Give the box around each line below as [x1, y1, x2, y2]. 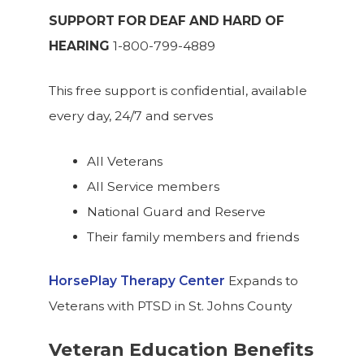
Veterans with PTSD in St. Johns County [49, 298, 292, 314]
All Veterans [86, 154, 162, 170]
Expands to [225, 273, 298, 289]
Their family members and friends [86, 229, 299, 245]
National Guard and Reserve [86, 204, 266, 220]
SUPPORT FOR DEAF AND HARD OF [49, 12, 284, 28]
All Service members [86, 179, 219, 195]
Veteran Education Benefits [49, 339, 314, 361]
